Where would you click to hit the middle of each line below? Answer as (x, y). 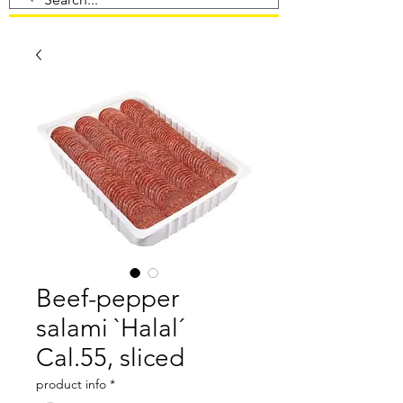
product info (71, 384)
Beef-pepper (107, 298)
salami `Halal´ (110, 328)
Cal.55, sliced (110, 358)
